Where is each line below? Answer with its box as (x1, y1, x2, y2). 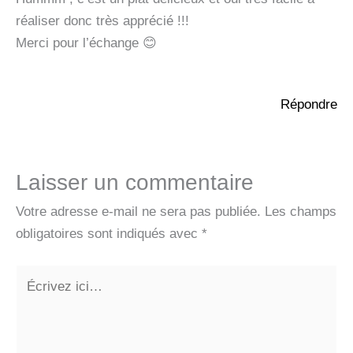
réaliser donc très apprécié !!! (16, 13, 189, 29)
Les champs (265, 203, 336, 219)
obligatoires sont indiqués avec (16, 225, 202, 241)
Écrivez (15, 267, 60, 283)
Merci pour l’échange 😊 (16, 35, 157, 51)
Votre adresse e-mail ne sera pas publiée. (16, 203, 261, 219)
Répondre (281, 96, 337, 112)
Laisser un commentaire (16, 169, 254, 195)
